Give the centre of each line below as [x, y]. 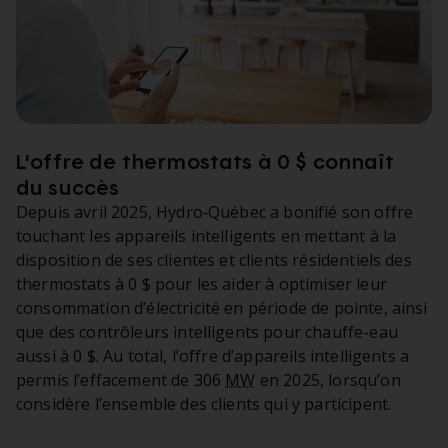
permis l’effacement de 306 [121, 379]
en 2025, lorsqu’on [328, 379]
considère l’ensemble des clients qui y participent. [204, 403]
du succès [68, 186]
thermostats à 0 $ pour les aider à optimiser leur [201, 283]
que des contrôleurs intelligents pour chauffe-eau [207, 331]
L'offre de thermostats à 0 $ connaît [204, 160]
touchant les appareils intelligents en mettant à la [206, 235]
